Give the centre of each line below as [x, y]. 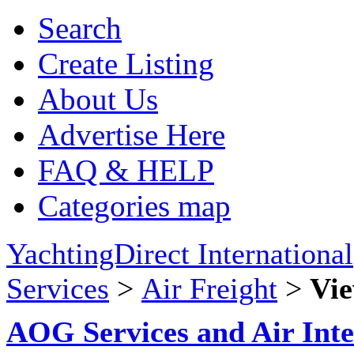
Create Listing [126, 64]
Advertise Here [132, 135]
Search [80, 28]
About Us [98, 99]
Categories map [134, 206]
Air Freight [209, 288]
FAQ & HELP [126, 170]
